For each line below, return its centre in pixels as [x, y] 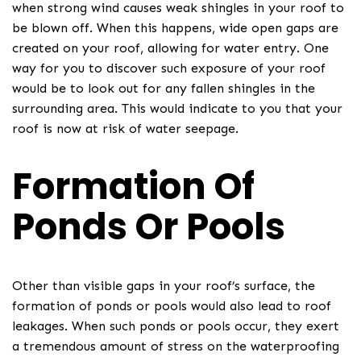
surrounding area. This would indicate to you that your [177, 109]
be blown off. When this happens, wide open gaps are [175, 28]
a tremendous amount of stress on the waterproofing [176, 346]
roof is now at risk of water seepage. [125, 129]
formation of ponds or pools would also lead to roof [172, 306]
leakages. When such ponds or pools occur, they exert [176, 326]
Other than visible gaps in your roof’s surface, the [164, 286]
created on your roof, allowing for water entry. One [170, 48]
